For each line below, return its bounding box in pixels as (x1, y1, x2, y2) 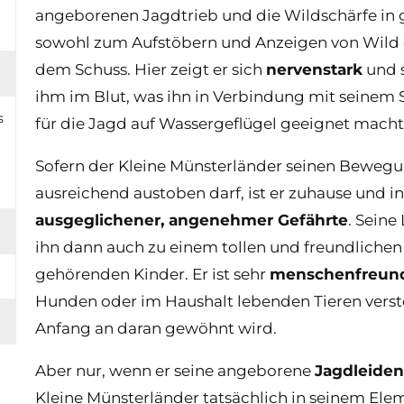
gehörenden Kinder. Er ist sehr (34, 264, 270, 283)
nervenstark (265, 60, 363, 78)
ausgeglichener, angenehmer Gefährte (34, 210, 348, 229)
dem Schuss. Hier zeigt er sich (34, 60, 266, 78)
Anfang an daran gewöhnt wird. (34, 318, 277, 337)
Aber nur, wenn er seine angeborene (34, 361, 315, 380)
